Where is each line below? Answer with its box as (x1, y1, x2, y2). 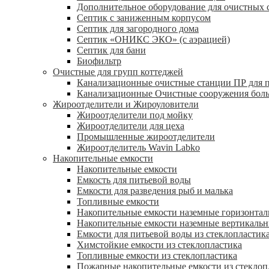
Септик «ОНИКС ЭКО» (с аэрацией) (77, 34, 230, 45)
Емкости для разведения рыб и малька (77, 186, 233, 196)
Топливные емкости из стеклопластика (77, 250, 237, 261)
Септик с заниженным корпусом (77, 13, 211, 23)
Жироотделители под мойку (77, 110, 193, 121)
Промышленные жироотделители (77, 131, 215, 142)
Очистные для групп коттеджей (53, 67, 183, 77)
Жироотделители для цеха (77, 121, 184, 131)
